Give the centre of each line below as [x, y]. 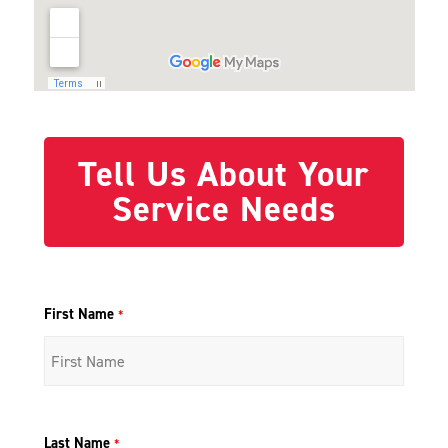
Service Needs [223, 209]
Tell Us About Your [224, 174]
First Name [80, 314]
